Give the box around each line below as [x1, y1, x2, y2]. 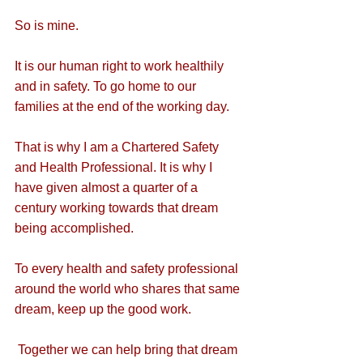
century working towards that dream [15, 201, 221, 215]
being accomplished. [15, 221, 134, 235]
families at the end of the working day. [15, 100, 229, 113]
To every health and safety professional [15, 262, 241, 275]
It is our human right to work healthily [15, 59, 227, 73]
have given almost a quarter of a [15, 181, 201, 194]
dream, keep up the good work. [15, 302, 194, 316]
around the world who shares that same [15, 282, 243, 296]
